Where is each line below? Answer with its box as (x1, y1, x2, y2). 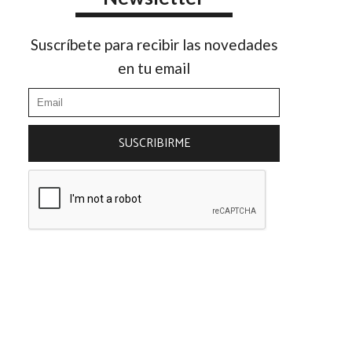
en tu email (118, 58, 190, 77)
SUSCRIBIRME (118, 133, 190, 153)
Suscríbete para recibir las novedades (30, 35, 278, 53)
